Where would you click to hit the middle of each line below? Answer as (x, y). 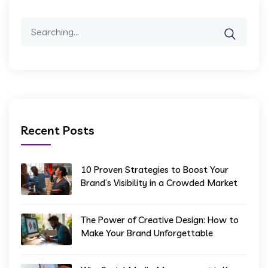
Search (36, 25)
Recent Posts (58, 130)
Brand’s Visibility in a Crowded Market (159, 182)
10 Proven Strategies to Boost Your (155, 169)
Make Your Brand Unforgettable (147, 233)
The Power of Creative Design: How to (160, 220)
